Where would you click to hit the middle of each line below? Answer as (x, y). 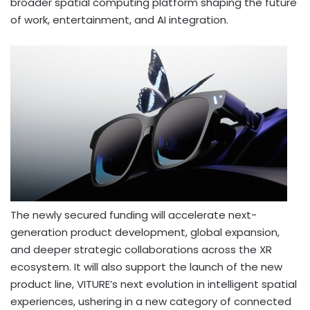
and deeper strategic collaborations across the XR (141, 249)
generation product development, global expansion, (145, 232)
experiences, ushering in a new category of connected (151, 301)
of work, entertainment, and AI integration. (119, 19)
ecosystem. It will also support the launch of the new (146, 266)
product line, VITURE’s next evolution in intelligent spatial (154, 284)
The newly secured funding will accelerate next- (134, 215)
